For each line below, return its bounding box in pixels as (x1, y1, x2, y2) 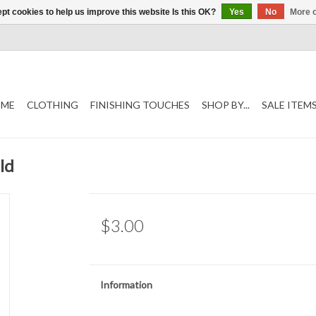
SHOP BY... (202, 99, 250, 111)
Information (99, 279, 152, 291)
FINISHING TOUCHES (90, 99, 190, 111)
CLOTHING (27, 99, 78, 111)
